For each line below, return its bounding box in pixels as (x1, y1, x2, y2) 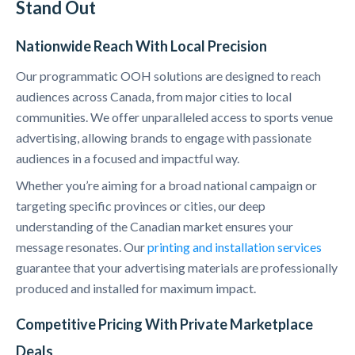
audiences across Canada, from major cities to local (16, 89, 292, 105)
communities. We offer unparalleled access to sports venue (16, 109, 333, 125)
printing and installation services (147, 239, 322, 255)
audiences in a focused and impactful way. (16, 151, 239, 166)
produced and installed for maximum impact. (16, 281, 256, 296)
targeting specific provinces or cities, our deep (16, 198, 265, 214)
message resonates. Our (16, 239, 147, 255)
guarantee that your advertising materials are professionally (16, 260, 338, 276)
